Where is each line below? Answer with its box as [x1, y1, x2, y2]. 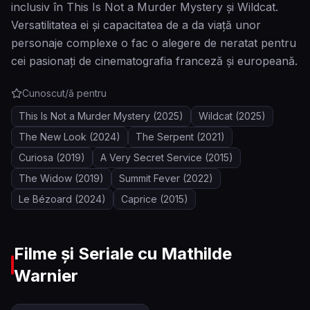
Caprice [121, 193, 157, 205]
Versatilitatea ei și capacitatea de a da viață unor [11, 18, 261, 32]
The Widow [19, 172, 72, 184]
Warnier [13, 266, 78, 286]
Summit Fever [119, 172, 180, 184]
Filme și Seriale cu [13, 244, 161, 264]
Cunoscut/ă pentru [22, 87, 107, 99]
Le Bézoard [19, 193, 72, 205]
